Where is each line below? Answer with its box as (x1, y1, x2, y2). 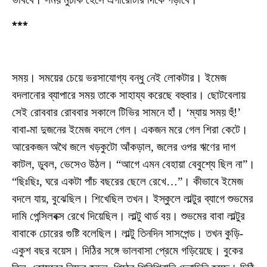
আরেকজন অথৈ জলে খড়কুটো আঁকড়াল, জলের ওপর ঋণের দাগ (12, 141, 235, 154)
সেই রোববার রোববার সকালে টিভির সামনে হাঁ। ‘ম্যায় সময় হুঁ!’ (12, 106, 241, 119)
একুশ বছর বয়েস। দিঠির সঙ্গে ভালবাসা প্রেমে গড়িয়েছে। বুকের (12, 244, 243, 257)
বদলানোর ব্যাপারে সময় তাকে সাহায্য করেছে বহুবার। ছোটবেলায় (12, 89, 246, 102)
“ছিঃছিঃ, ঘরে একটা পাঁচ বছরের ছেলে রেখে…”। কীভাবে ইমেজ (12, 175, 243, 188)
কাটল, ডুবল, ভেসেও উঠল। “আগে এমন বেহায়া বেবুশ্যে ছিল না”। (12, 158, 255, 171)
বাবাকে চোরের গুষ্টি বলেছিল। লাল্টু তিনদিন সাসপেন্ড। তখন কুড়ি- (12, 227, 243, 240)
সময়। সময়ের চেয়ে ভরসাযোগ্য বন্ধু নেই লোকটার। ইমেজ (12, 72, 226, 85)
